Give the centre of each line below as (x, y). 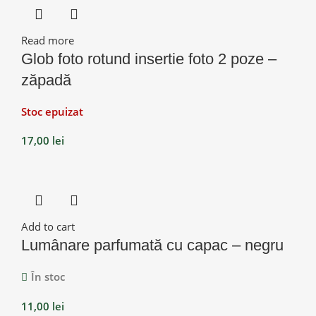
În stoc (48, 276)
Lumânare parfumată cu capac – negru (152, 245)
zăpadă (46, 80)
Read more (48, 40)
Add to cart (48, 226)
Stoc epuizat (52, 111)
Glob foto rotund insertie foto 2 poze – (149, 59)
